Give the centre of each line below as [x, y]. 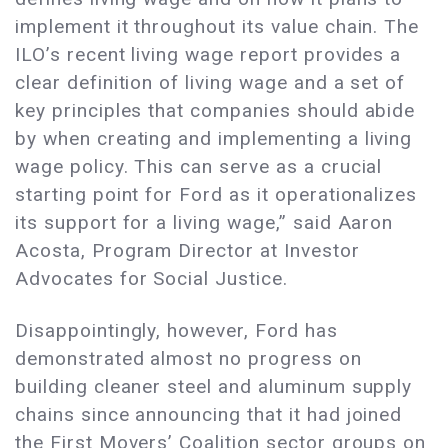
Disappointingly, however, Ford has [176, 330]
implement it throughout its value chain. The [217, 26]
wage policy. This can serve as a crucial [199, 166]
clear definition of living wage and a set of [210, 82]
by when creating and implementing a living [214, 138]
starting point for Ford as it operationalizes [216, 194]
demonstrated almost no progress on [188, 358]
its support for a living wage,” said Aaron [204, 222]
